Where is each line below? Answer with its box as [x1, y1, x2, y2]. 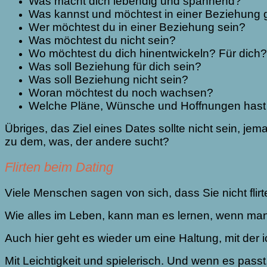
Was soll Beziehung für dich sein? [29, 60, 204, 73]
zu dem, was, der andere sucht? [5, 135, 175, 148]
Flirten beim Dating [5, 160, 113, 175]
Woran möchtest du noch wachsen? [29, 86, 216, 100]
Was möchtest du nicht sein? [29, 34, 179, 47]
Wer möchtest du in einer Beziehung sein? [29, 21, 249, 34]
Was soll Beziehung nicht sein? [29, 73, 191, 86]
